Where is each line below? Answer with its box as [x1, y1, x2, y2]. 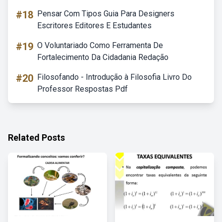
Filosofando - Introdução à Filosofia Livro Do [37, 72, 192, 82]
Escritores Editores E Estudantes [37, 21, 152, 30]
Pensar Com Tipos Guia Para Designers [37, 9, 174, 18]
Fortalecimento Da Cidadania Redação [37, 53, 168, 62]
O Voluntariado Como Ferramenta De [37, 41, 163, 50]
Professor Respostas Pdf [37, 84, 128, 94]
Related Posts [8, 132, 65, 143]
